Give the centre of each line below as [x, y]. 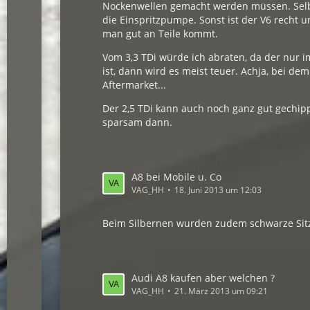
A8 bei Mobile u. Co [177, 177]
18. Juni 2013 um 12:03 [218, 190]
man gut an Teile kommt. [161, 34]
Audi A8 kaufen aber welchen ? [203, 278]
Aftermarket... [135, 85]
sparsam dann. [138, 122]
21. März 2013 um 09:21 [221, 291]
